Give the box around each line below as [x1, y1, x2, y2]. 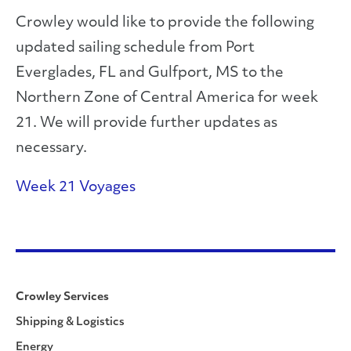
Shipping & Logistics [16, 316, 125, 328]
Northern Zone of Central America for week [16, 91, 318, 106]
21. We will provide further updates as [16, 116, 277, 131]
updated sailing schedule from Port [16, 41, 255, 56]
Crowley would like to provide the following [16, 16, 314, 31]
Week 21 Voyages [16, 180, 136, 195]
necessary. [16, 141, 87, 156]
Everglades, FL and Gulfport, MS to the [16, 66, 284, 81]
